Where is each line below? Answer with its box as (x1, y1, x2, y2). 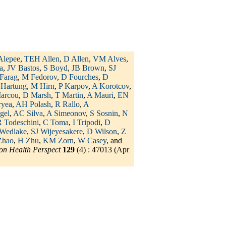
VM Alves (93, 54, 126, 64)
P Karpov (59, 82, 88, 91)
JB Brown (72, 64, 104, 73)
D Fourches (61, 73, 98, 82)
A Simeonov (46, 109, 86, 118)
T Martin (55, 91, 83, 100)
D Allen (64, 54, 89, 64)
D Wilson (87, 127, 117, 136)
